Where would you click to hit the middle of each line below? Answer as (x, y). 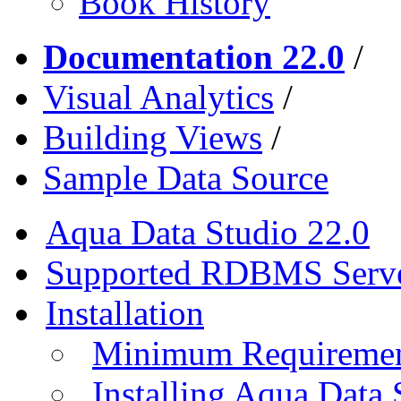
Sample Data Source (186, 177)
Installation (125, 312)
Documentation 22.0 (194, 56)
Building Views (153, 137)
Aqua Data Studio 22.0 (208, 232)
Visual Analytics (158, 97)
